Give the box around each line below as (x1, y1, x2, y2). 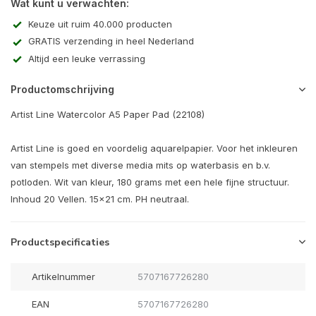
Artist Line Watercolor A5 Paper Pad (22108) (11, 109, 205, 121)
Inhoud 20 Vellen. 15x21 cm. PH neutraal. (11, 193, 189, 205)
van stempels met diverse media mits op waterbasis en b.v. (11, 159, 270, 171)
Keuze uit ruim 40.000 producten (28, 18, 172, 30)
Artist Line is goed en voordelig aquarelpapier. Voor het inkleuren (11, 142, 298, 154)
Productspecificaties (11, 236, 109, 250)
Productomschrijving (11, 83, 114, 96)
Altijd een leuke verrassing (28, 52, 145, 64)
